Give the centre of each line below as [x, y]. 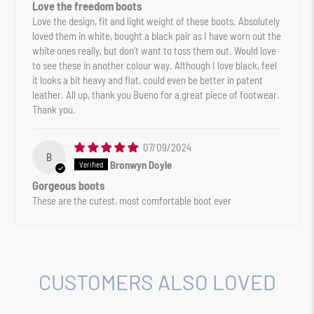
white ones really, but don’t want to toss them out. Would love [155, 51]
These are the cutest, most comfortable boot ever [132, 201]
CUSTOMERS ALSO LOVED [157, 282]
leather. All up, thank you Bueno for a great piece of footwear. [156, 95]
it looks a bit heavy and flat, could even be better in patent [148, 80]
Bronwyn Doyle [141, 164]
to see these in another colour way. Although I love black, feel [155, 66]
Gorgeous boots [69, 185]
